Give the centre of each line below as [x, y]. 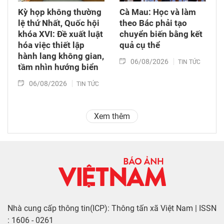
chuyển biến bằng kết [161, 34]
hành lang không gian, [61, 56]
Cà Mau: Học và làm [158, 12]
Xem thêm [112, 116]
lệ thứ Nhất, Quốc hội [59, 23]
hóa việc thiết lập [51, 45]
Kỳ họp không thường [60, 12]
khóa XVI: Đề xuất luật [60, 34]
